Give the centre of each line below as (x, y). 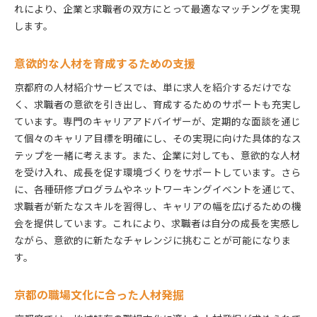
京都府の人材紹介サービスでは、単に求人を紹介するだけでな (153, 87)
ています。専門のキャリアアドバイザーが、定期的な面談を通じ (157, 121)
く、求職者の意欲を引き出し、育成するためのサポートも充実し (158, 104)
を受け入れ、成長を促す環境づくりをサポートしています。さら (157, 172)
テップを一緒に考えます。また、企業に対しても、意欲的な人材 (157, 155)
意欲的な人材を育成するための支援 (105, 63)
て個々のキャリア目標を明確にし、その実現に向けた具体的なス (158, 138)
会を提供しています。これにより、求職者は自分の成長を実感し (157, 223)
